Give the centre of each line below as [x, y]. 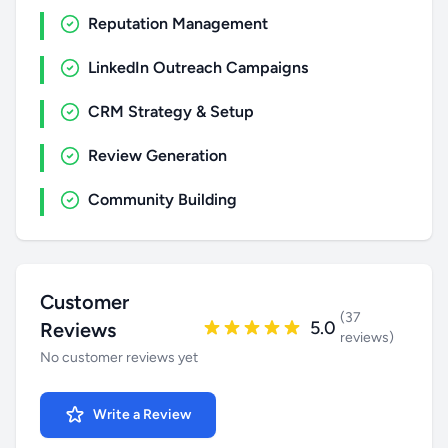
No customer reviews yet [119, 357]
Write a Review [142, 414]
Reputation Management [178, 23]
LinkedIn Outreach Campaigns [198, 67]
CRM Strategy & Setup [171, 111]
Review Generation [157, 155]
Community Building [162, 199]
